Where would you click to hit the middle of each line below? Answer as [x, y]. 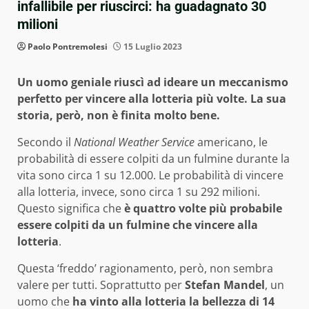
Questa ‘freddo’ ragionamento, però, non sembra [145, 268]
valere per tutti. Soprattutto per [101, 285]
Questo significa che [71, 208]
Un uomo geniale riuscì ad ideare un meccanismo [153, 82]
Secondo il [46, 142]
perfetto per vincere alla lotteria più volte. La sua [152, 98]
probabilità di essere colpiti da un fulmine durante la [153, 158]
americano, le [231, 142]
